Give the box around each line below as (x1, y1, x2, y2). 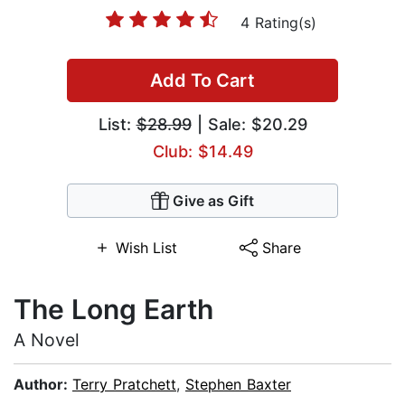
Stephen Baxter (185, 375, 291, 394)
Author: (14, 375, 72, 394)
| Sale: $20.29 (191, 115, 307, 135)
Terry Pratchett (72, 375, 176, 394)
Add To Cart (150, 70, 255, 92)
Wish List (115, 239, 177, 258)
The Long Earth (14, 293, 213, 326)
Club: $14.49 (152, 142, 253, 162)
